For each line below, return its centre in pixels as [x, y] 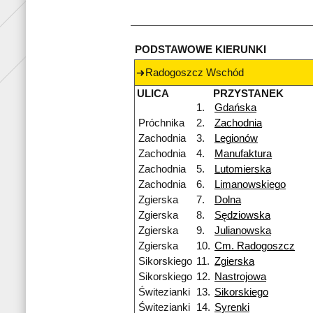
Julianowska [243, 231]
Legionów [236, 139]
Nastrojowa [240, 277]
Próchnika [161, 123]
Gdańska [235, 108]
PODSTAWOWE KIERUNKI [201, 50]
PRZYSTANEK [248, 94]
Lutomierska [243, 169]
